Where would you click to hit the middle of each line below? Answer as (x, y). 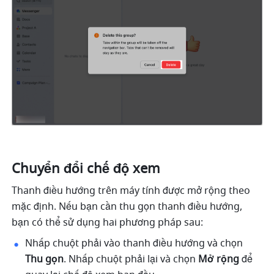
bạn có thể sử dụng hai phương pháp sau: (108, 223)
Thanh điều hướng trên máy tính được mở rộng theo (131, 191)
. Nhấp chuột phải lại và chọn (131, 260)
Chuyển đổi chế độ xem (86, 169)
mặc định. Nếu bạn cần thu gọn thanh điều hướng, (127, 207)
